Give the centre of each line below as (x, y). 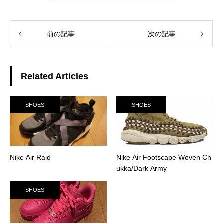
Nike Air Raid (30, 158)
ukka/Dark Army (142, 168)
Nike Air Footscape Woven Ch (164, 158)
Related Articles (55, 76)
